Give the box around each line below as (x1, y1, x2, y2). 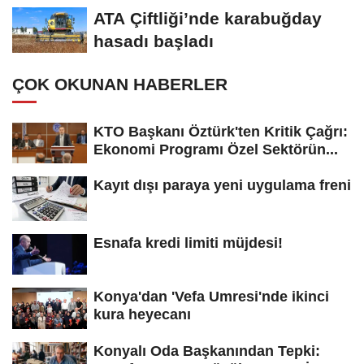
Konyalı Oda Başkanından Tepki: (93, 343, 320, 360)
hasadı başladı (93, 32, 214, 51)
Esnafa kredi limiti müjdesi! (93, 234, 283, 251)
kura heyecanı (93, 305, 191, 323)
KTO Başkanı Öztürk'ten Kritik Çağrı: (93, 123, 348, 141)
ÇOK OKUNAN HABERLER (12, 75, 227, 94)
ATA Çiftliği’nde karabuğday (93, 9, 322, 28)
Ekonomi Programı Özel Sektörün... (93, 141, 338, 158)
